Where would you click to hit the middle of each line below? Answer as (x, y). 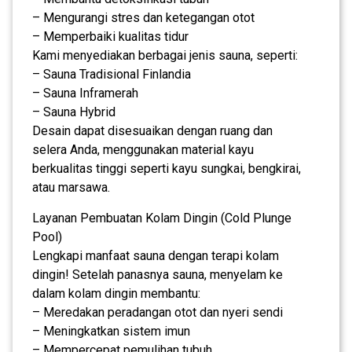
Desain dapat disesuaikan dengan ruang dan (152, 130)
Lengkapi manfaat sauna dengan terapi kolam (156, 255)
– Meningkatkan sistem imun (111, 331)
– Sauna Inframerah (85, 93)
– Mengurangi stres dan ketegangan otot (143, 17)
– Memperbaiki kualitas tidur (110, 36)
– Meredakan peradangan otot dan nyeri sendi (158, 312)
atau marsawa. (71, 187)
